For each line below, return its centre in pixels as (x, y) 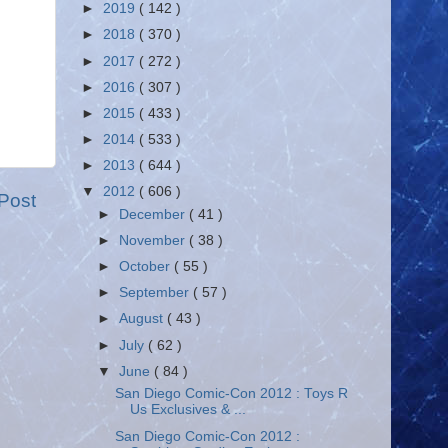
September (156, 293)
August (143, 319)
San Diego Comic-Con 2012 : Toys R (231, 394)
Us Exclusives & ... (187, 410)
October (147, 267)
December (154, 214)
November (154, 240)
